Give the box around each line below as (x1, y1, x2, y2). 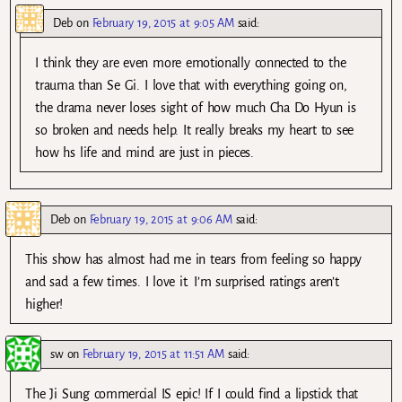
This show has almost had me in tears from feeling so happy (25, 251, 363, 267)
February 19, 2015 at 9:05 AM (92, 15, 234, 30)
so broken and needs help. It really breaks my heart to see (35, 122, 354, 137)
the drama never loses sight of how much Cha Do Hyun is (35, 100, 356, 115)
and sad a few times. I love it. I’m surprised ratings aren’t (25, 274, 339, 289)
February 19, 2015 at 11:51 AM (83, 346, 224, 361)
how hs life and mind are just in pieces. (35, 144, 254, 160)
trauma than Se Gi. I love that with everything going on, (35, 77, 347, 92)
